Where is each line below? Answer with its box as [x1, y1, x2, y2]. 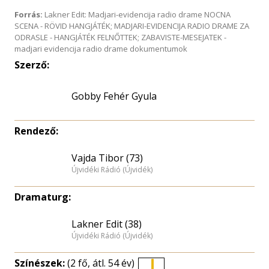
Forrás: [14, 9, 43, 20]
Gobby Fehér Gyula [71, 89, 157, 103]
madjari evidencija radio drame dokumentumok [14, 43, 187, 54]
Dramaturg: [14, 190, 71, 204]
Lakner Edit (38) [71, 217, 142, 231]
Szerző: [14, 58, 49, 71]
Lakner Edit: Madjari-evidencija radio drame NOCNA [43, 9, 231, 20]
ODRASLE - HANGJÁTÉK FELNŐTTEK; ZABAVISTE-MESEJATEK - [14, 32, 226, 43]
